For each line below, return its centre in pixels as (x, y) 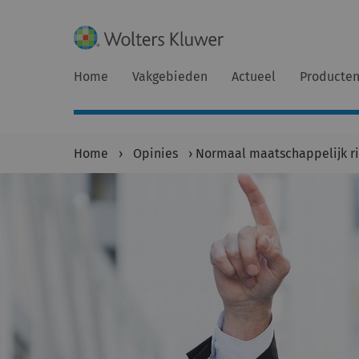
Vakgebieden (170, 77)
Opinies (155, 153)
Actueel (254, 77)
